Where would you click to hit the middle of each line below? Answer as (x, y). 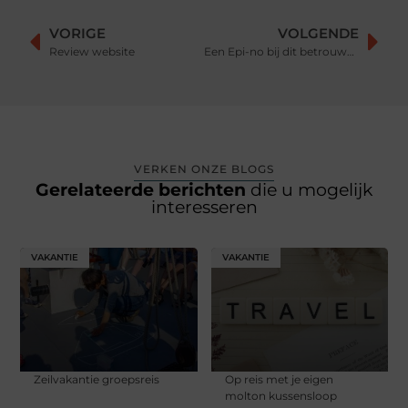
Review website (92, 52)
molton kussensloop (280, 396)
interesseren (204, 208)
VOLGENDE (318, 34)
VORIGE (78, 34)
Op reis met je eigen (279, 380)
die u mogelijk (311, 190)
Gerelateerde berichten (143, 190)
